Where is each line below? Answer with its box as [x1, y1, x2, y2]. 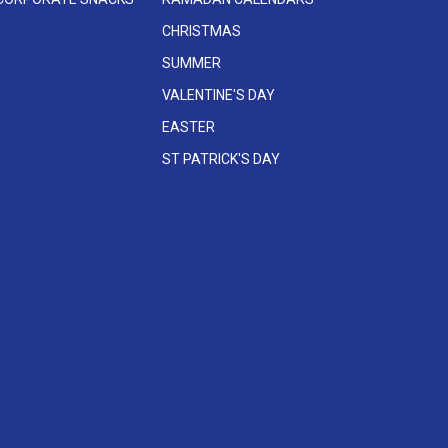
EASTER [162, 119, 216, 136]
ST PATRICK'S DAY [162, 151, 281, 168]
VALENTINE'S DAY [162, 87, 276, 104]
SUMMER [162, 55, 222, 72]
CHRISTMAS [162, 23, 242, 40]
